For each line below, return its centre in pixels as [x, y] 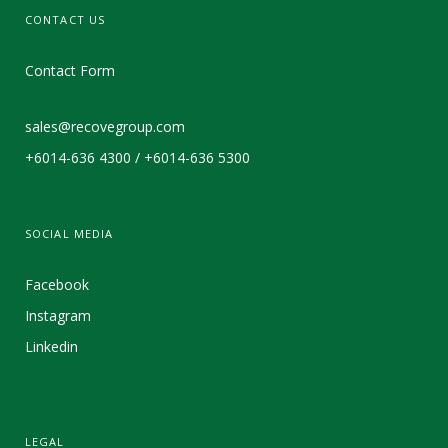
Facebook [57, 285]
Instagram [58, 316]
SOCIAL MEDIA [69, 234]
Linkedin [51, 347]
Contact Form [70, 71]
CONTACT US [65, 20]
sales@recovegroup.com [105, 127]
